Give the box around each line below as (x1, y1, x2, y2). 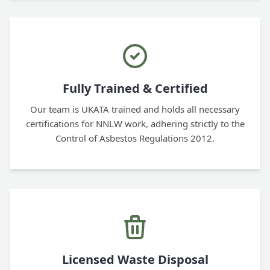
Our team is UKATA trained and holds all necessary (30, 103, 240, 116)
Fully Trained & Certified (62, 80, 208, 97)
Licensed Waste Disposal (61, 251, 209, 268)
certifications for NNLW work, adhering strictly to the (25, 118, 245, 130)
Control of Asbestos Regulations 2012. (55, 132, 215, 145)
